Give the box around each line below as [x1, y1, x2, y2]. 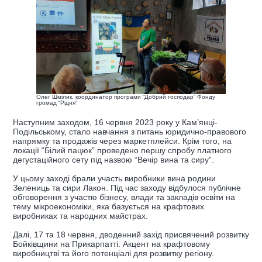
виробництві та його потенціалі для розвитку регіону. [13, 248, 214, 258]
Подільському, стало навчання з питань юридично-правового [13, 126, 246, 136]
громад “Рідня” [36, 99, 77, 106]
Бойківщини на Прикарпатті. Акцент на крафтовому [13, 239, 210, 249]
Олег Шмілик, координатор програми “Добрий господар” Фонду [36, 93, 215, 100]
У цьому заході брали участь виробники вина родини [13, 173, 216, 183]
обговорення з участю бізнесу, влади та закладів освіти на [13, 192, 235, 202]
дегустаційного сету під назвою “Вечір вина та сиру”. [13, 154, 214, 164]
